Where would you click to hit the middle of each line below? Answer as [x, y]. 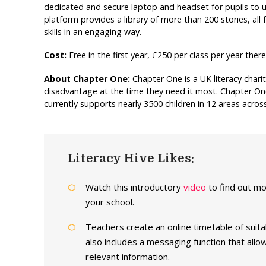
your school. [110, 202]
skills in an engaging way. [92, 31]
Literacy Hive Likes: [131, 159]
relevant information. [127, 257]
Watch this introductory [134, 187]
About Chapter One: [88, 79]
